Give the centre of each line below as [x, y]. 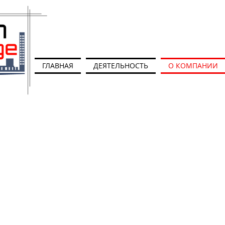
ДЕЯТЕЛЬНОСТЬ [121, 66]
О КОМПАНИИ [193, 66]
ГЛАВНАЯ [58, 66]
